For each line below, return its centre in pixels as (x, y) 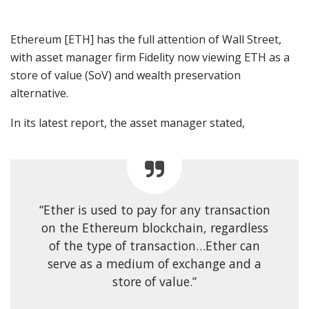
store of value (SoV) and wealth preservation (126, 76)
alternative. (43, 93)
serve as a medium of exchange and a (154, 264)
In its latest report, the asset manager (110, 123)
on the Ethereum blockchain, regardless (154, 228)
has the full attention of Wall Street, (188, 40)
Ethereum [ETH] (52, 40)
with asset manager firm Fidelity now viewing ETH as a (150, 58)
